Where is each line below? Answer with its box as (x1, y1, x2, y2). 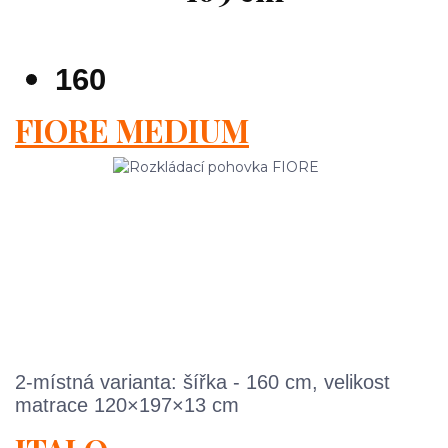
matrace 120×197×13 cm (15, 394, 239, 417)
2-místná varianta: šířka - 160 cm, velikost (15, 371, 390, 394)
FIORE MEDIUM (15, 109, 249, 152)
